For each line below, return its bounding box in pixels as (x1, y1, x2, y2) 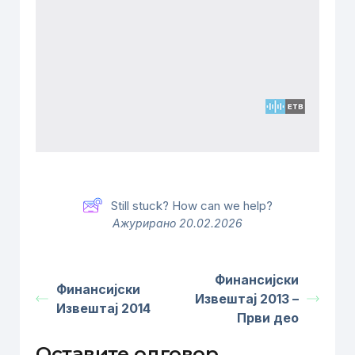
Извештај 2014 (56, 300, 151, 316)
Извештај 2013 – (194, 291, 299, 307)
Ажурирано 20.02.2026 (112, 216, 242, 230)
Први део (236, 310, 299, 326)
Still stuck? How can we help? (110, 197, 273, 213)
